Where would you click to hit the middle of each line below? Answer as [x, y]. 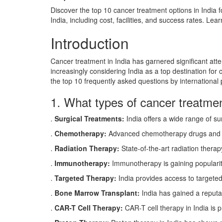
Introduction [90, 43]
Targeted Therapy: [85, 178]
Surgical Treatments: [89, 118]
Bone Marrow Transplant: [98, 193]
